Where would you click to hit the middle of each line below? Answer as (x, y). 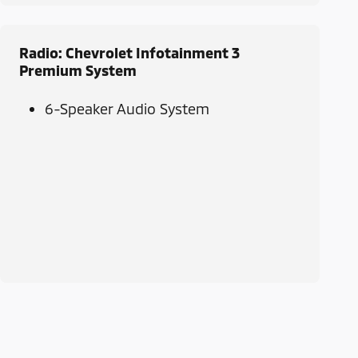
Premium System (78, 71)
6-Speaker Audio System (127, 109)
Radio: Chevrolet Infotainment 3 (129, 53)
